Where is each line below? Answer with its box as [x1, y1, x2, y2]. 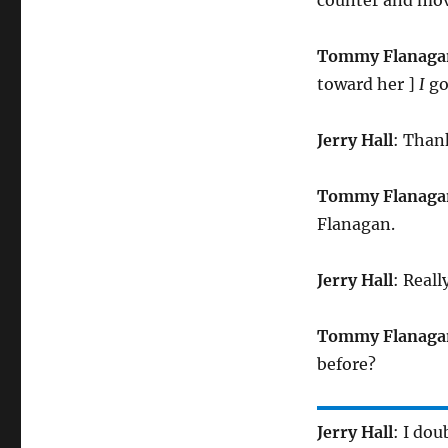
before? [316, 353, 376, 374]
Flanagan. [316, 213, 395, 234]
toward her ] [316, 73, 419, 94]
